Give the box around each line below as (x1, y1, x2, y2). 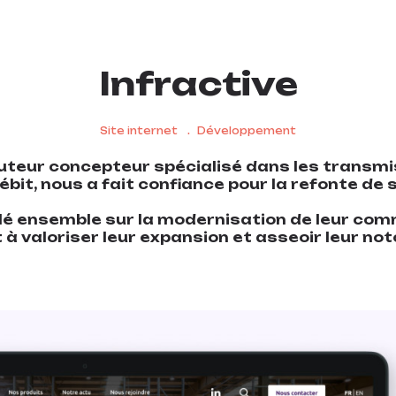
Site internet (100, 125, 178, 137)
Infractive (98, 64, 298, 103)
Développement (197, 125, 296, 137)
